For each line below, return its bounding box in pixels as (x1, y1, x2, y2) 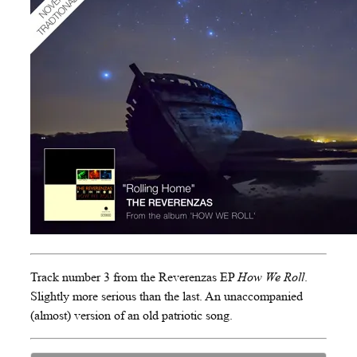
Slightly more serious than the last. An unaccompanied (30, 288, 303, 304)
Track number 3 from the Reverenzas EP (30, 269, 237, 284)
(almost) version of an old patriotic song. (30, 307, 233, 323)
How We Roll (237, 269, 304, 284)
